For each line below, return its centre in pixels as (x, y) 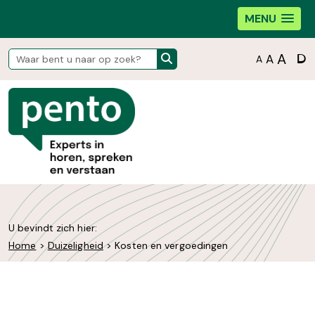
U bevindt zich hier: (53, 228)
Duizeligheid (75, 245)
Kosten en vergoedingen (172, 245)
